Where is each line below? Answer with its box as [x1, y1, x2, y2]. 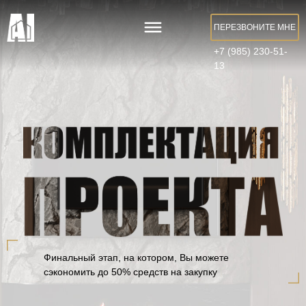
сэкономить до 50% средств [44, 266, 171, 277]
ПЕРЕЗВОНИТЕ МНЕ [214, 23, 296, 32]
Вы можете [177, 252, 229, 263]
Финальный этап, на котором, [44, 252, 177, 263]
